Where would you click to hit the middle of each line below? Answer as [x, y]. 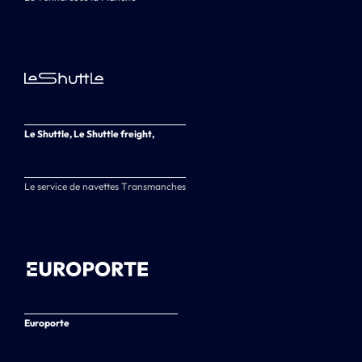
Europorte [47, 322]
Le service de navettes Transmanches [105, 186]
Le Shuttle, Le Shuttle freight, [89, 133]
